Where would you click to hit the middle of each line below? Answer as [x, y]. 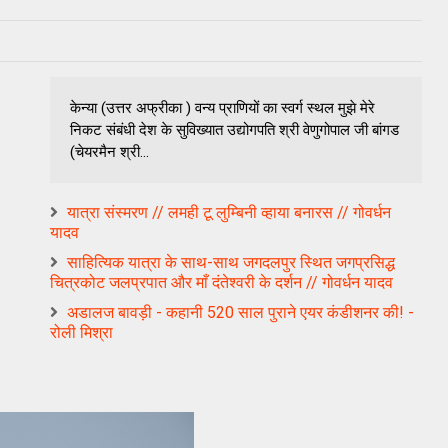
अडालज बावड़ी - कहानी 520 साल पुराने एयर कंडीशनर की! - [240, 312]
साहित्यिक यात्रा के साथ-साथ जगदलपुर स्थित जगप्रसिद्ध [231, 262]
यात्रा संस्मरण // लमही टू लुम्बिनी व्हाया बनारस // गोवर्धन [229, 212]
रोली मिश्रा [81, 332]
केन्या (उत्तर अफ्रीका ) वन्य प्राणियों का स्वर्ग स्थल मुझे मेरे [222, 107]
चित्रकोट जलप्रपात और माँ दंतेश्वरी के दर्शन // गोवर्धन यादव [221, 282]
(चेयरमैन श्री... [109, 151]
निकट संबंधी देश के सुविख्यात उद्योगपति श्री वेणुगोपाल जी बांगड [234, 129]
